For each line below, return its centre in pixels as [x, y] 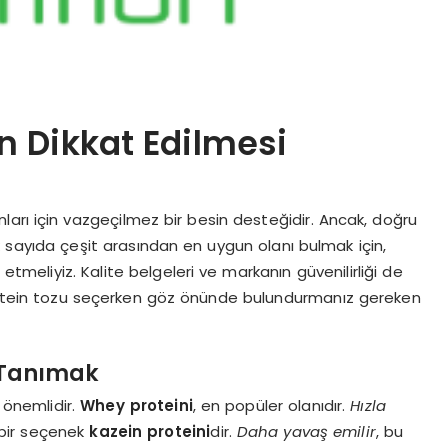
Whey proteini [136, 405]
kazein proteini [150, 431]
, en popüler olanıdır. [271, 405]
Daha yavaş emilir [306, 431]
